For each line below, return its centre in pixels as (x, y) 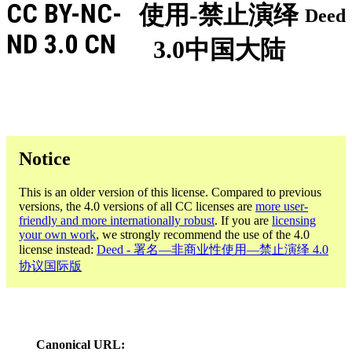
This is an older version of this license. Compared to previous (170, 192)
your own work (57, 234)
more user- (282, 206)
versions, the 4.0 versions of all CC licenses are (137, 206)
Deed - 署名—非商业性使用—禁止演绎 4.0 (213, 249)
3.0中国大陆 (219, 50)
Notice (45, 158)
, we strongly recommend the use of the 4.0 (203, 234)
